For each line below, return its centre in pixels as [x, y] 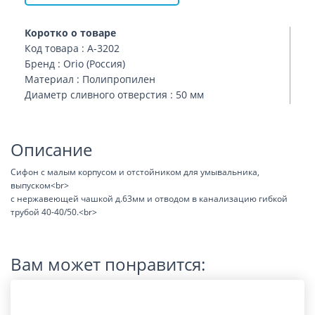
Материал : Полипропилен [90, 79]
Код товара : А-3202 [72, 48]
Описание [51, 149]
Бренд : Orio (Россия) [75, 64]
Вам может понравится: [108, 264]
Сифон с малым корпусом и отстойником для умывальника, [135, 172]
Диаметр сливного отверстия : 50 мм [114, 95]
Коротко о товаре [70, 33]
